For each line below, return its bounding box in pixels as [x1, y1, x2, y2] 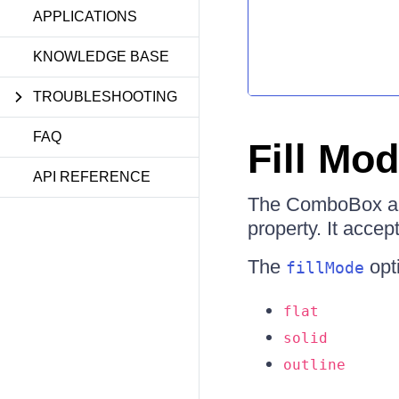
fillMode [285, 258, 364, 277]
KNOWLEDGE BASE [33, 49, 169, 64]
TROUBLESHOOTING [33, 89, 177, 104]
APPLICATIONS [33, 9, 137, 24]
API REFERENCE [33, 169, 151, 184]
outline [282, 356, 346, 373]
